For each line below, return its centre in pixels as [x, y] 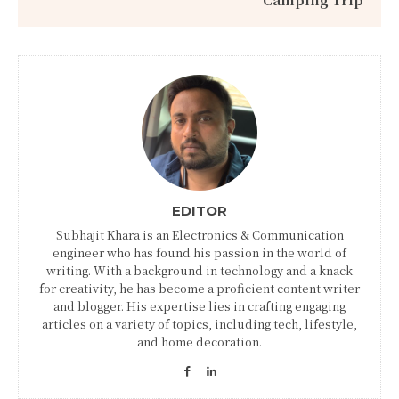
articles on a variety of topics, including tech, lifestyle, [199, 323]
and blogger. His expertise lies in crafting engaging [199, 305]
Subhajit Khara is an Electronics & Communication [199, 234]
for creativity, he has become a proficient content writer [199, 288]
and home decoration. [199, 341]
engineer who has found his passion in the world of [199, 252]
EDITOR [199, 210]
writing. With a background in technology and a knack [199, 270]
